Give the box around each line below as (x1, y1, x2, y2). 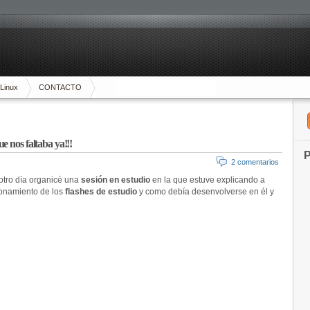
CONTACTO (39, 83, 82, 91)
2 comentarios (231, 158, 279, 166)
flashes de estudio (65, 187, 137, 197)
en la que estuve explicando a (150, 175, 265, 185)
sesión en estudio (81, 175, 150, 185)
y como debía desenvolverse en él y (137, 187, 274, 197)
